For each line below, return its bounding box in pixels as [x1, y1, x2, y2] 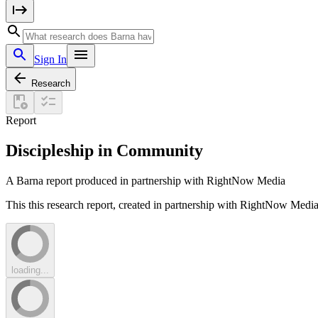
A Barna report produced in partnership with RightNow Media [6, 174, 285, 187]
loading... [11, 264, 49, 275]
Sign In [34, 53, 67, 65]
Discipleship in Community [6, 141, 203, 160]
